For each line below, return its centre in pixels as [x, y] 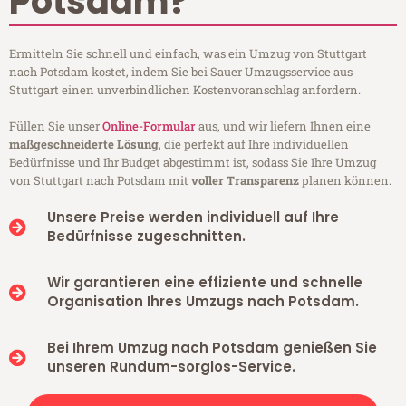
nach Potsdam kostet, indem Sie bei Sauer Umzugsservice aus [181, 72]
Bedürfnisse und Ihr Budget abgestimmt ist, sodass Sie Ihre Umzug [193, 163]
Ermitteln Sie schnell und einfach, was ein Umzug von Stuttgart [188, 54]
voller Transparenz [245, 181]
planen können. [345, 181]
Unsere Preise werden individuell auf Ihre [193, 217]
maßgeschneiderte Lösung [84, 145]
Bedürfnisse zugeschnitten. [146, 237]
